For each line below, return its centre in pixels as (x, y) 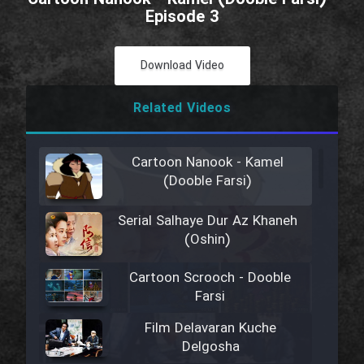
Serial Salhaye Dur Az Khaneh (207, 221)
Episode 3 (182, 17)
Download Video (182, 66)
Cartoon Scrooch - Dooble (210, 278)
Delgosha (210, 347)
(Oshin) (207, 240)
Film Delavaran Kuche (211, 328)
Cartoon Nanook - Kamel (207, 163)
